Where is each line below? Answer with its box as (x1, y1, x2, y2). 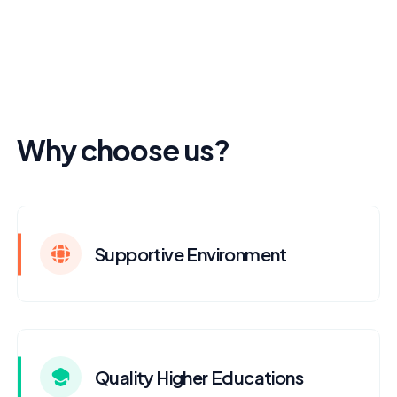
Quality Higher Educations (95, 365, 303, 388)
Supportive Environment (95, 242, 287, 265)
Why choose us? (17, 132, 230, 167)
